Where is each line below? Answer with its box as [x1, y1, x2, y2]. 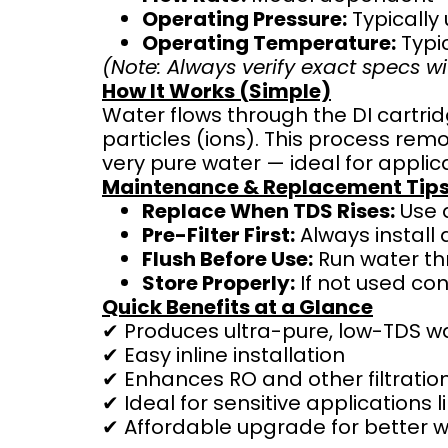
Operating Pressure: [142, 4, 347, 33]
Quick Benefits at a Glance [102, 292, 373, 321]
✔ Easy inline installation [102, 340, 345, 369]
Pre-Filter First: [142, 220, 295, 249]
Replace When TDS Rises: [142, 196, 395, 225]
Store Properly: [142, 268, 295, 297]
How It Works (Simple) [102, 76, 331, 105]
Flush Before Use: [142, 244, 313, 273]
